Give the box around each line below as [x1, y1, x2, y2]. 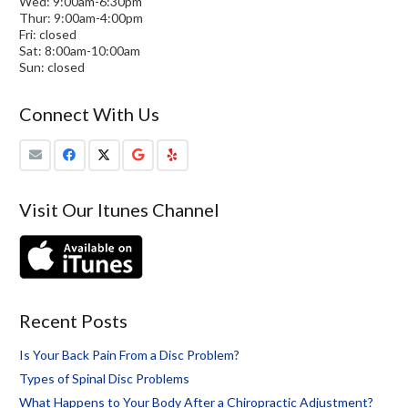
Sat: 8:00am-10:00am [19, 43, 140, 59]
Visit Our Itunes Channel [19, 199, 219, 221]
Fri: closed [19, 26, 76, 43]
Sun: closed [19, 59, 85, 76]
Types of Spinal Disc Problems [19, 371, 189, 387]
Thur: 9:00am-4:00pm [19, 10, 143, 26]
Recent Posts [19, 310, 127, 332]
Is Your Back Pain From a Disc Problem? [19, 347, 240, 363]
